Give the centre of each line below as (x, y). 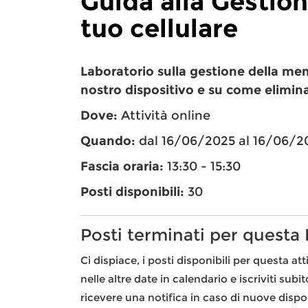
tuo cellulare (159, 29)
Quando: (108, 141)
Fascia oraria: (122, 167)
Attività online (164, 116)
